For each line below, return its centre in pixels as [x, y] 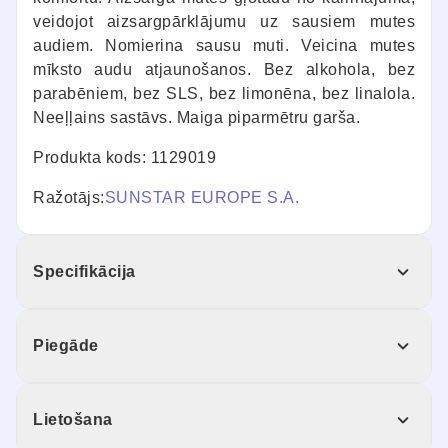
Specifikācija [84, 272]
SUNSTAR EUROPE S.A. [201, 198]
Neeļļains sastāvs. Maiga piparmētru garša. [196, 118]
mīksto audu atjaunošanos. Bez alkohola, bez [224, 70]
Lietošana [73, 420]
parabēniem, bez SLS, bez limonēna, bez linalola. [224, 94]
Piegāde [66, 346]
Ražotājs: [69, 198]
